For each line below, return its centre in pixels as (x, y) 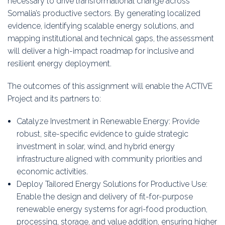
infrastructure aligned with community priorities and (109, 159)
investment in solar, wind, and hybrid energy (95, 147)
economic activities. (52, 172)
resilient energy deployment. (60, 64)
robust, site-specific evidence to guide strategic (102, 134)
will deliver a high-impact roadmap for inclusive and (101, 51)
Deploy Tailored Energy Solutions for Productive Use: (112, 184)
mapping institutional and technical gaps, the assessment (111, 39)
